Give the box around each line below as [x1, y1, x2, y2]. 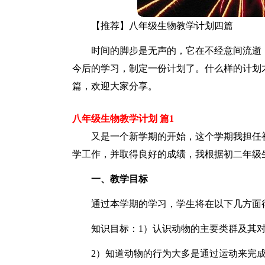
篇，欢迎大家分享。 [72, 81, 157, 91]
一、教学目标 [91, 174, 148, 184]
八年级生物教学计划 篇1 [72, 114, 174, 124]
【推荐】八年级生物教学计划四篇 [91, 21, 233, 31]
